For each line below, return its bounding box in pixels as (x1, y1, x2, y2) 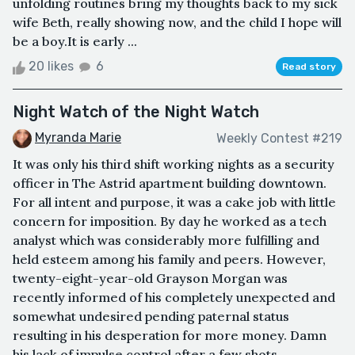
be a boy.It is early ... (13, 33, 137, 50)
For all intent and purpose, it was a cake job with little (13, 194, 336, 211)
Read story (282, 61, 336, 73)
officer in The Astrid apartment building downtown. (13, 175, 326, 192)
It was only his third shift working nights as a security (13, 156, 334, 173)
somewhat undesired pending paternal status (13, 308, 289, 325)
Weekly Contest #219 (216, 130, 342, 146)
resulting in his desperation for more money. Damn (13, 327, 326, 344)
